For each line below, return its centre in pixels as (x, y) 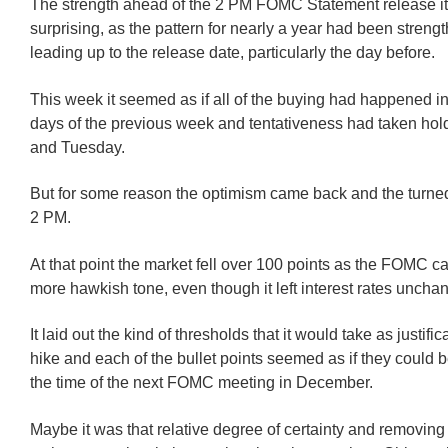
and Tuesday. (77, 147)
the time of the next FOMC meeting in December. (201, 383)
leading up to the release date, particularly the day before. (232, 53)
